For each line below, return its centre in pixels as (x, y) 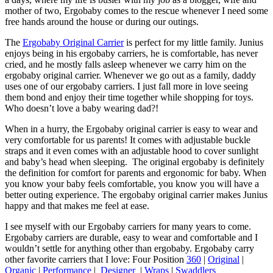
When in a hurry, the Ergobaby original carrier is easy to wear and (131, 129)
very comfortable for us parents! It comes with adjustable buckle (128, 140)
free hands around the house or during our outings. (102, 21)
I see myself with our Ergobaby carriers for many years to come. (128, 226)
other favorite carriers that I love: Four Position (96, 259)
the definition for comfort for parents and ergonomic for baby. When (136, 172)
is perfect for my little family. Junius (193, 42)
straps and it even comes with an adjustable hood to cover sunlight (132, 151)
